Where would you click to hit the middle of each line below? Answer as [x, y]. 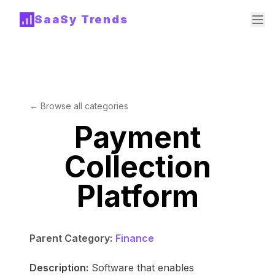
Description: [59, 268]
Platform [137, 196]
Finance [135, 238]
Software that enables [143, 268]
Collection [137, 167]
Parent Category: [71, 238]
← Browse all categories [79, 106]
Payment [137, 137]
